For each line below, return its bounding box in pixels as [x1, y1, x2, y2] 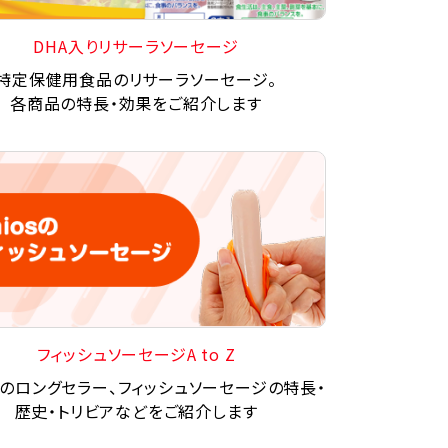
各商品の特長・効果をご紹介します [10, 90, 262, 115]
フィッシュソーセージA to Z [36, 342, 236, 367]
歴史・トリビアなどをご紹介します [14, 399, 258, 424]
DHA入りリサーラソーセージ [33, 33, 239, 58]
